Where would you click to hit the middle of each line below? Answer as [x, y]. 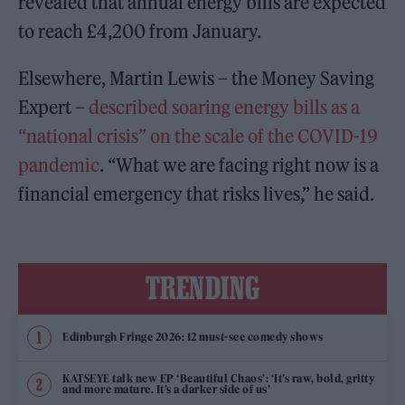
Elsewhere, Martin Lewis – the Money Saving [197, 78]
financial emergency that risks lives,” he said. [197, 193]
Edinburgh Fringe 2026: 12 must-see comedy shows [193, 337]
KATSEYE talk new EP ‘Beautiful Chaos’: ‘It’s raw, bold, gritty [218, 379]
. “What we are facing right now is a [240, 165]
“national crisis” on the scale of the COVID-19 [198, 136]
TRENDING [202, 287]
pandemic [59, 165]
